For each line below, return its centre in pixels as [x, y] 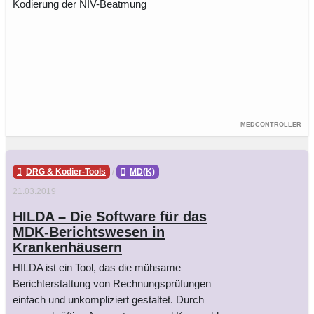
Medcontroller [271, 124]
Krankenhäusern [67, 248]
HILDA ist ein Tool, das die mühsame [97, 268]
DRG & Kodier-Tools [66, 172]
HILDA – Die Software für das [110, 217]
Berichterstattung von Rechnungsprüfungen [112, 284]
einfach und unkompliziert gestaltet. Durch [108, 300]
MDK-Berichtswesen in [89, 232]
